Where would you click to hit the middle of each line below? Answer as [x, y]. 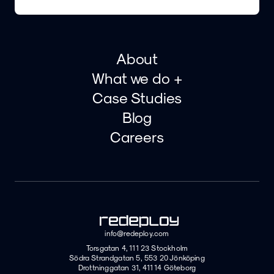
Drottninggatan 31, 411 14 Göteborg [137, 268]
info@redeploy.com [137, 233]
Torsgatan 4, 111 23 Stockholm [137, 248]
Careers [137, 137]
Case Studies [137, 98]
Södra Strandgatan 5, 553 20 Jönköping [137, 258]
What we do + [137, 78]
